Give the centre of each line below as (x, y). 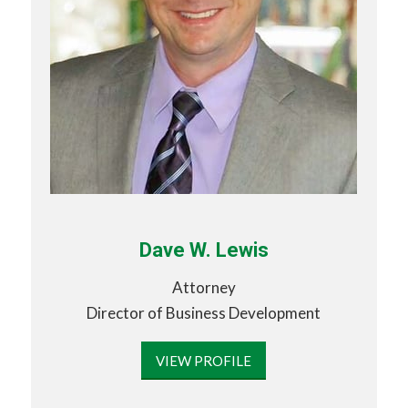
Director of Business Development (204, 312)
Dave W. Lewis (204, 250)
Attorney (204, 287)
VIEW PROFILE (204, 361)
